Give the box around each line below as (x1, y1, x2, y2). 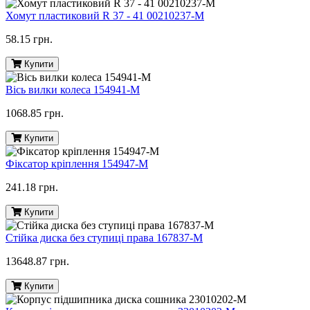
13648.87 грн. (6, 255, 69, 268)
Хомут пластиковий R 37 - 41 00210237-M (6, 10, 204, 22)
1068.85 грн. (6, 107, 64, 120)
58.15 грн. (6, 33, 53, 46)
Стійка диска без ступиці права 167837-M (6, 232, 203, 244)
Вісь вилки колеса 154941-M (6, 84, 140, 96)
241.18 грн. (6, 181, 58, 194)
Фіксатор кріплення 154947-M (6, 158, 148, 170)
